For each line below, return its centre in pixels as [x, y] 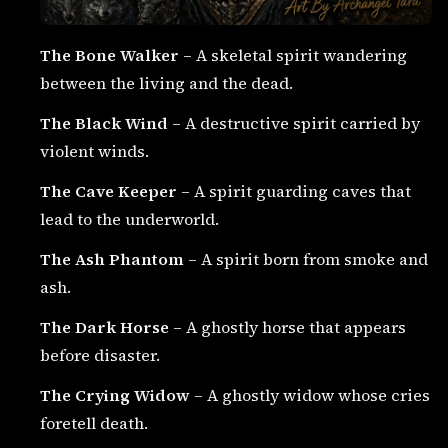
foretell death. [94, 423]
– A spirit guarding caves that [294, 191]
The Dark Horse [104, 327]
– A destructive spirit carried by [294, 123]
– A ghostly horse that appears [287, 327]
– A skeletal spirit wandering [293, 55]
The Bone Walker [109, 55]
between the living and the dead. [166, 83]
